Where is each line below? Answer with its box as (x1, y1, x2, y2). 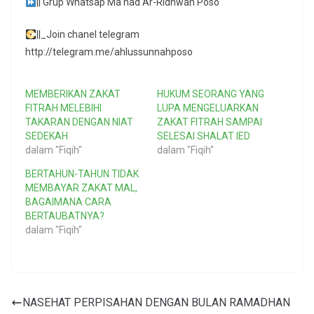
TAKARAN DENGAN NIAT (25, 116, 133, 128)
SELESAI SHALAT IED (157, 130, 250, 142)
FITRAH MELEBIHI (25, 102, 102, 114)
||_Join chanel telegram (36, 29, 139, 41)
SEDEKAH (25, 130, 68, 142)
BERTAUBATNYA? (25, 210, 104, 222)
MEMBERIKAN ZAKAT (25, 88, 121, 100)
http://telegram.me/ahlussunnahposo (25, 46, 193, 58)
